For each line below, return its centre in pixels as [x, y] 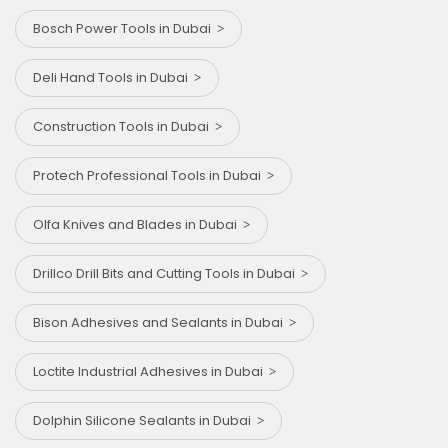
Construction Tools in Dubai [124, 126]
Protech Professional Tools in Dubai [150, 175]
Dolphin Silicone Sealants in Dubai [145, 420]
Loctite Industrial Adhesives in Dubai [151, 371]
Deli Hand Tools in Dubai [113, 77]
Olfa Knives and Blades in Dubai [138, 224]
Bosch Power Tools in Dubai [125, 28]
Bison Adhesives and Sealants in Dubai [161, 322]
